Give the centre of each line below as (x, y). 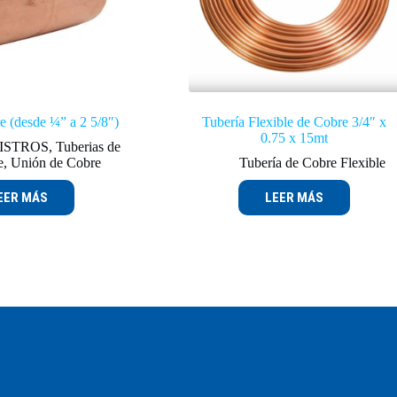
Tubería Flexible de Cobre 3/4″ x (295, 121)
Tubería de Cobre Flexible (312, 162)
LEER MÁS (295, 197)
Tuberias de (88, 146)
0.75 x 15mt (295, 137)
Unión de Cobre (55, 162)
